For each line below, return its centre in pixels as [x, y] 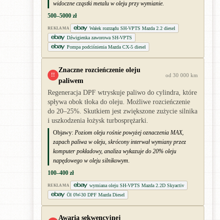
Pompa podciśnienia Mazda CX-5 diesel [106, 47]
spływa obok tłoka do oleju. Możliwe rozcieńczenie [119, 102]
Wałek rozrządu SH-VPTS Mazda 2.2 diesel [133, 28]
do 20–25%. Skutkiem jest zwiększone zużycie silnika [123, 111]
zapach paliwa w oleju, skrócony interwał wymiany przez [120, 142]
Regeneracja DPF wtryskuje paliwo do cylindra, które [122, 92]
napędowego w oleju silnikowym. [91, 160]
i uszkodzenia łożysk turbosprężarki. [98, 120]
